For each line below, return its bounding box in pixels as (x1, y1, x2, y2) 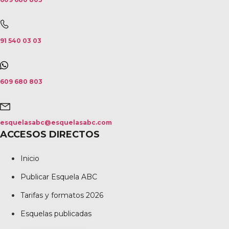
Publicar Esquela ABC (20, 172, 97, 182)
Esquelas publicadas (20, 209, 91, 219)
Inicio (20, 154, 39, 164)
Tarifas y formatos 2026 (20, 191, 103, 200)
